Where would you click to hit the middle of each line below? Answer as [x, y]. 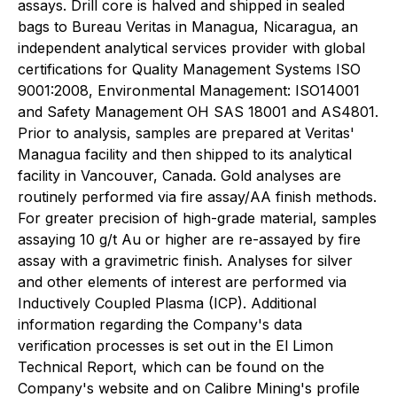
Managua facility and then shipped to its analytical [185, 154]
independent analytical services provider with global [191, 48]
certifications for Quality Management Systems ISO [189, 69]
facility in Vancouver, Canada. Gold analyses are [179, 175]
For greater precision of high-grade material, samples [197, 218]
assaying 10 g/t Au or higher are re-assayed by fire [189, 239]
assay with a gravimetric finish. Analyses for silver [185, 261]
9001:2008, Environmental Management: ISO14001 [189, 90]
